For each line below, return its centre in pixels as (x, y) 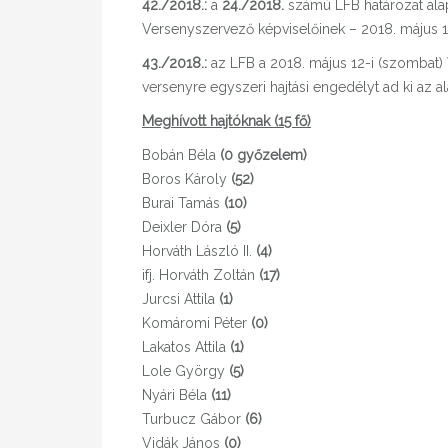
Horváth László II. (199, 251)
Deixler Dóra (184, 227)
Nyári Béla (176, 395)
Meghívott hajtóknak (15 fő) (226, 121)
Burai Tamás (183, 203)
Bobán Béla (181, 155)
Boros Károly (186, 179)
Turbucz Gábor (193, 419)
